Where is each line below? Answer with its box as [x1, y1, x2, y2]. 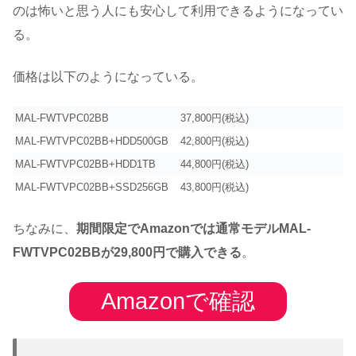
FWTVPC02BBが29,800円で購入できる [13, 245, 242, 259]
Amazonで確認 [101, 288, 255, 315]
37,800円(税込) [180, 112, 249, 125]
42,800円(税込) [180, 135, 249, 148]
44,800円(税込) [180, 158, 249, 171]
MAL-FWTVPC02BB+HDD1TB [15, 158, 156, 171]
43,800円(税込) [180, 181, 249, 194]
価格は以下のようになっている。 [13, 69, 203, 83]
